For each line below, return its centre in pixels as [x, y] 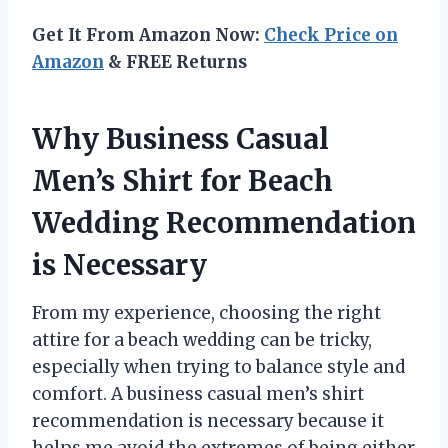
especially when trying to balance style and [218, 367]
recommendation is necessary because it [208, 421]
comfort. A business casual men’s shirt [198, 394]
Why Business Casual [180, 139]
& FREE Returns [175, 62]
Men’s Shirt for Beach [182, 181]
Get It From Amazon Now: [148, 35]
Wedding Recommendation [224, 223]
